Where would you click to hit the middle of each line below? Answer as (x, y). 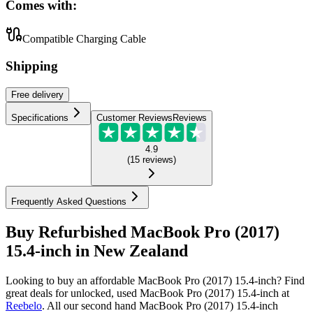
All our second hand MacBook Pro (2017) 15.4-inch (162, 305)
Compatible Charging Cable (84, 39)
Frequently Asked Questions (69, 202)
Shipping (32, 66)
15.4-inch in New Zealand (97, 250)
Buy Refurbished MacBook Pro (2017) (143, 232)
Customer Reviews (134, 117)
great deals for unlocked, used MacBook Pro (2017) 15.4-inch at (147, 293)
